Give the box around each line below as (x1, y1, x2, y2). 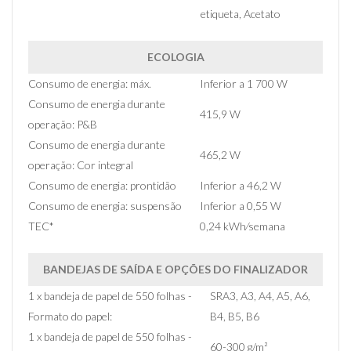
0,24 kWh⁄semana (200, 219, 285, 233)
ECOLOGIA (147, 50, 204, 64)
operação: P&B (28, 118, 97, 132)
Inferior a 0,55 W (200, 199, 281, 213)
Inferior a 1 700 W (200, 77, 288, 91)
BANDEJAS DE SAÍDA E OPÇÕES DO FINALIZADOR (43, 262, 308, 277)
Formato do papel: (28, 309, 112, 324)
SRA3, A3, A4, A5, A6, (210, 289, 310, 303)
